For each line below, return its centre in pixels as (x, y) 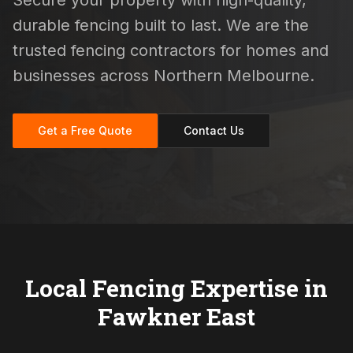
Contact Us (214, 130)
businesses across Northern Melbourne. (163, 76)
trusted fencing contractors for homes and (171, 50)
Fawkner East (176, 316)
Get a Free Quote (85, 130)
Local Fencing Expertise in (176, 288)
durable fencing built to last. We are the (161, 25)
